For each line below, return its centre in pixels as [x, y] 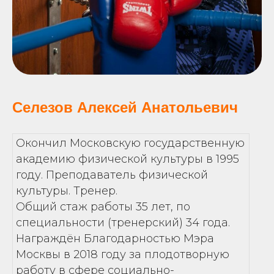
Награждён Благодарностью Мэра [115, 239]
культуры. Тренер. [67, 191]
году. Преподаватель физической [112, 175]
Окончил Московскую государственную [130, 143]
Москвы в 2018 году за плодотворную [123, 254]
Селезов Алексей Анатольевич [125, 107]
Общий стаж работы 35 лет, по [103, 207]
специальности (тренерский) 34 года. [123, 223]
